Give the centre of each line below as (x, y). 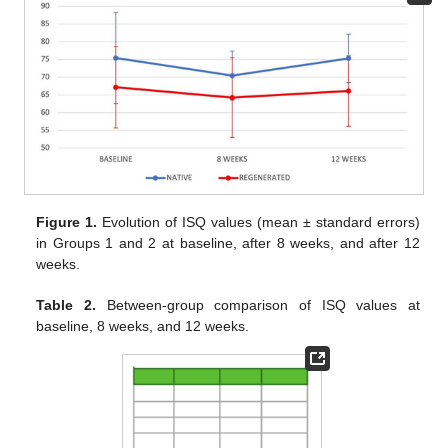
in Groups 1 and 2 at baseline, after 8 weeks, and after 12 (228, 242)
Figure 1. (67, 221)
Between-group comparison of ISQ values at (257, 304)
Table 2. (66, 304)
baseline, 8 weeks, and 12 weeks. (143, 325)
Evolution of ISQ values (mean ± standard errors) (258, 221)
